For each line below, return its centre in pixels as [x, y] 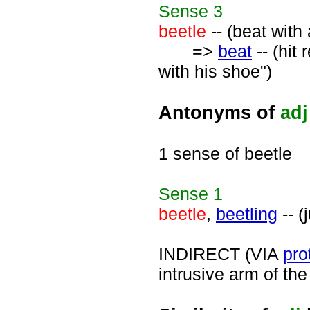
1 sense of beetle [225, 154]
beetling [247, 214]
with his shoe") [215, 71]
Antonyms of [219, 112]
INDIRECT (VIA [221, 254]
